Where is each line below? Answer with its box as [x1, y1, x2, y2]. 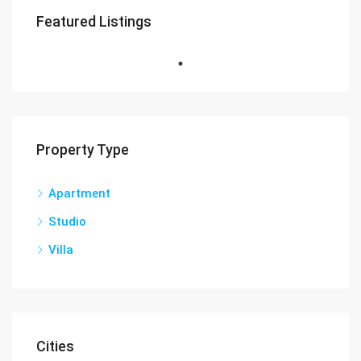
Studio [48, 214, 86, 229]
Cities [36, 338, 74, 355]
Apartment [48, 186, 110, 201]
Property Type [36, 141, 129, 158]
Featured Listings [36, 13, 151, 30]
